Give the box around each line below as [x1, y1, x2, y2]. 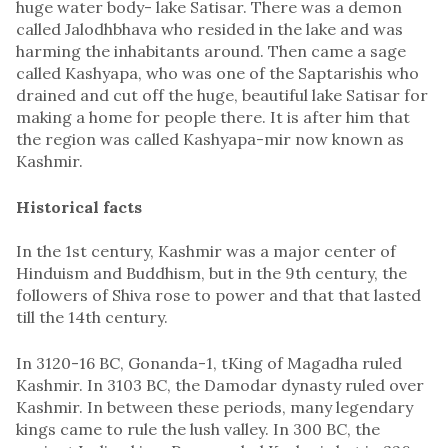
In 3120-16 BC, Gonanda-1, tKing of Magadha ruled [16, 352, 402, 373]
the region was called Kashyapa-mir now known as [16, 128, 404, 149]
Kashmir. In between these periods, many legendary [16, 396, 413, 417]
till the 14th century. [16, 306, 168, 327]
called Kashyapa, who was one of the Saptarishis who [16, 62, 419, 83]
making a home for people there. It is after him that [16, 106, 410, 127]
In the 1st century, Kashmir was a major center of [16, 240, 396, 261]
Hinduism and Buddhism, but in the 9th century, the [16, 262, 407, 283]
